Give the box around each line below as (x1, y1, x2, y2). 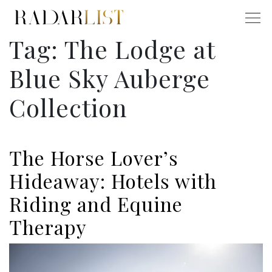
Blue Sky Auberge (9, 62, 210, 95)
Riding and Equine (9, 191, 183, 217)
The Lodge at (64, 33, 215, 66)
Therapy (9, 214, 87, 240)
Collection (9, 91, 127, 124)
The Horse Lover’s (9, 144, 178, 171)
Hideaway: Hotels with (9, 168, 217, 194)
